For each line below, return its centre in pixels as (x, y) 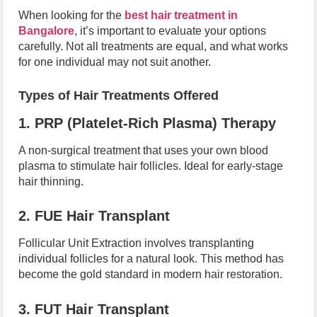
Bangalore (46, 31)
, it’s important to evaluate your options (170, 31)
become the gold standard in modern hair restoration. (150, 275)
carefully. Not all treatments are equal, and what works (153, 47)
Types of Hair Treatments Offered (119, 95)
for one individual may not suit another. (115, 62)
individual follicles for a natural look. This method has (151, 259)
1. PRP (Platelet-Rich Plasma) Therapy (147, 123)
